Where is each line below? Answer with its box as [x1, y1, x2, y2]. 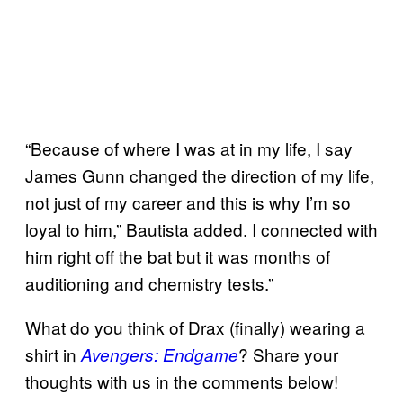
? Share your [238, 341, 338, 366]
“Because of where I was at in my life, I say [25, 135, 353, 160]
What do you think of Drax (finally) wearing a [25, 314, 365, 339]
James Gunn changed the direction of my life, [25, 162, 374, 187]
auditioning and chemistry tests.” [25, 270, 273, 295]
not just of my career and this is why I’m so [25, 189, 351, 214]
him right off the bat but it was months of [25, 243, 330, 268]
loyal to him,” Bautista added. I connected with [25, 216, 378, 241]
